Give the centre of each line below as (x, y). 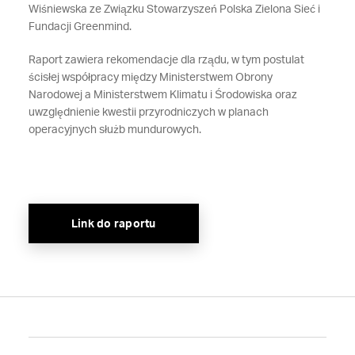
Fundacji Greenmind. (81, 27)
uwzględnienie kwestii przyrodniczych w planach (148, 113)
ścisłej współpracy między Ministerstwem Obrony (150, 78)
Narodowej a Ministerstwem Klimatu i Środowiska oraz (162, 95)
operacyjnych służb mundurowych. (118, 130)
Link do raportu (113, 224)
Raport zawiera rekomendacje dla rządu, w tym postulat (166, 60)
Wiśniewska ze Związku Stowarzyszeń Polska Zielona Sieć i (174, 10)
